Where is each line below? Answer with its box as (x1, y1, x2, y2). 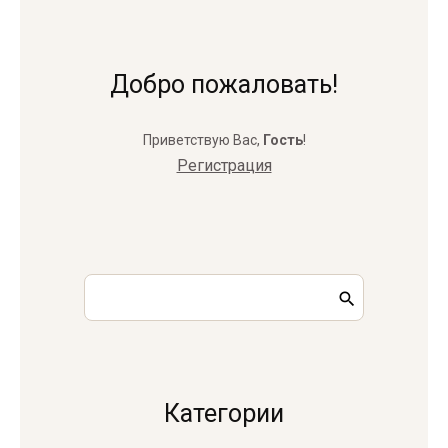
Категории (164, 399, 284, 428)
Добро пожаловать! (110, 70, 338, 99)
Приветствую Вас (142, 132, 257, 148)
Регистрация (176, 156, 272, 175)
